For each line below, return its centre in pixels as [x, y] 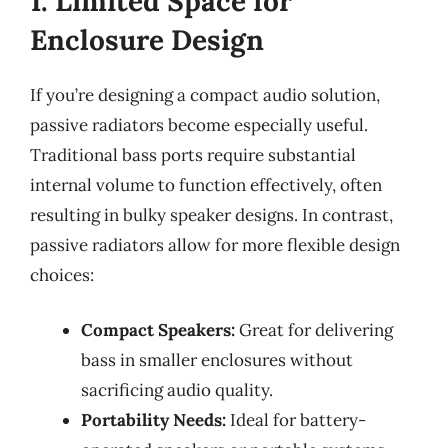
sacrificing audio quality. [177, 390]
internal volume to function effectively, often [206, 184]
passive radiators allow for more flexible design [215, 244]
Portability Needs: [153, 420]
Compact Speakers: [158, 330]
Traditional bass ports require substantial [193, 154]
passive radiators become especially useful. [199, 124]
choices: [62, 274]
